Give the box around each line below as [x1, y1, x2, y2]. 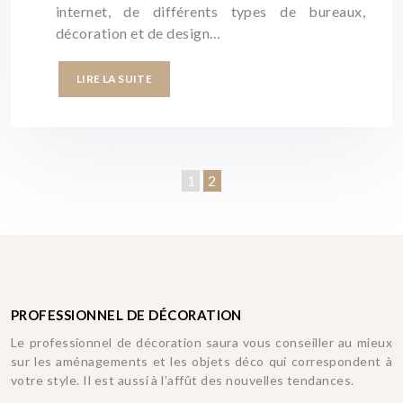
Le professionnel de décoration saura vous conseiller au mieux [11, 335, 392, 350]
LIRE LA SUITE [76, 72, 152, 85]
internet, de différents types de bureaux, [56, 3, 365, 20]
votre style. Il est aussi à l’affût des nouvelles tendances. [11, 372, 354, 388]
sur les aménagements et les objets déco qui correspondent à [11, 354, 392, 369]
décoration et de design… [56, 24, 221, 41]
